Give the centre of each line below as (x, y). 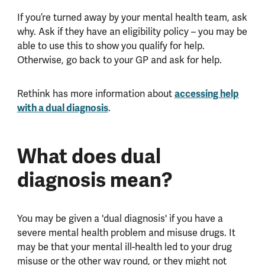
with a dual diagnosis (62, 108)
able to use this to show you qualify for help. (111, 46)
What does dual (89, 156)
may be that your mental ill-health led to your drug (124, 247)
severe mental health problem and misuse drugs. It (126, 232)
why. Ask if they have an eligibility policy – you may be (132, 32)
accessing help (206, 94)
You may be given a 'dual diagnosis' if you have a (120, 218)
